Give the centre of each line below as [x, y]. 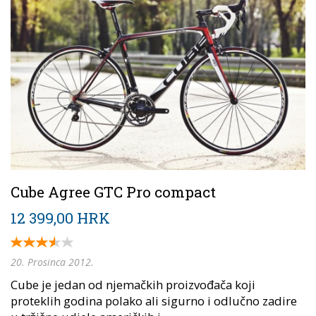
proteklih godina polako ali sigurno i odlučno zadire [154, 300]
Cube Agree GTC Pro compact [113, 192]
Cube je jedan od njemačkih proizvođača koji [133, 284]
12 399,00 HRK [60, 218]
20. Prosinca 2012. [52, 262]
